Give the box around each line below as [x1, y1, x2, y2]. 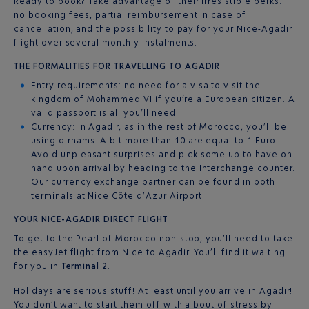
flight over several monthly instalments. [14, 37, 198, 48]
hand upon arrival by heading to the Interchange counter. [31, 163, 295, 173]
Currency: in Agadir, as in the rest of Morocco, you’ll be [31, 121, 287, 132]
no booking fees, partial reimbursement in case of [14, 10, 247, 20]
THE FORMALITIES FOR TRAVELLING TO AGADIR [14, 61, 221, 71]
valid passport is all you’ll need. [31, 108, 179, 118]
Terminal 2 [61, 261, 108, 271]
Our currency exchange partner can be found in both [31, 177, 275, 187]
